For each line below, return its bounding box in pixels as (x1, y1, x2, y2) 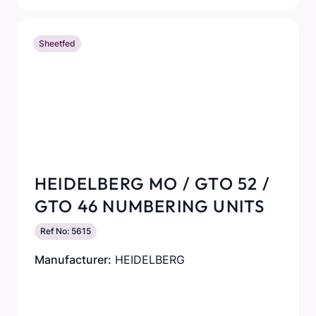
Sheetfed (39, 38, 75, 49)
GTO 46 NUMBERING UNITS (35, 195, 265, 217)
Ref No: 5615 (40, 226, 91, 236)
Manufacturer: (35, 253, 111, 267)
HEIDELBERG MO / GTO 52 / (35, 173, 270, 194)
